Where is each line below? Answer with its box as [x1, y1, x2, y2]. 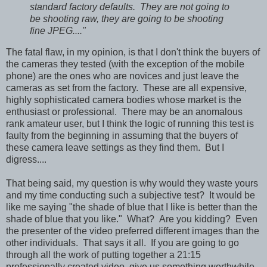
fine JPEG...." [30, 26, 86, 36]
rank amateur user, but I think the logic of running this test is [6, 119, 254, 129]
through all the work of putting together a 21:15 [6, 250, 201, 260]
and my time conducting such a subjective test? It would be [6, 190, 255, 201]
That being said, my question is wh [6, 178, 152, 189]
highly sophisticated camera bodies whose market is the [6, 95, 241, 105]
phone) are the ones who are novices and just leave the [6, 71, 239, 82]
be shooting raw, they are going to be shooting [30, 14, 223, 24]
